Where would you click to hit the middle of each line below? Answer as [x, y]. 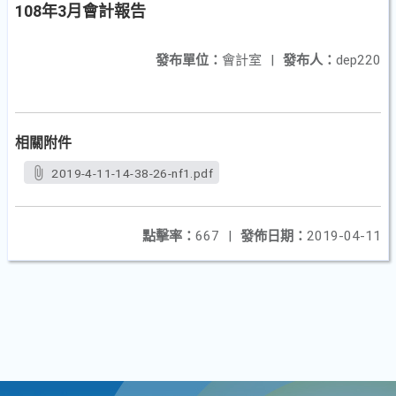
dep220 [358, 60]
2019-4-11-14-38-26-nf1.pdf [132, 173]
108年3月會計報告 [80, 11]
